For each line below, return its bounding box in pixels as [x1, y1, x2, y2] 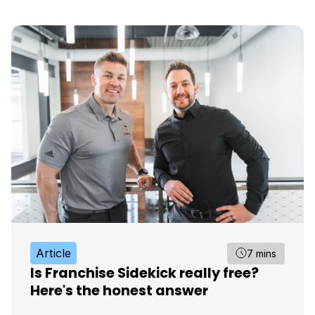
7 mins [247, 247, 276, 259]
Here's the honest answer [30, 281, 208, 301]
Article [36, 246, 72, 261]
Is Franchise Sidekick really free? [30, 264, 259, 283]
